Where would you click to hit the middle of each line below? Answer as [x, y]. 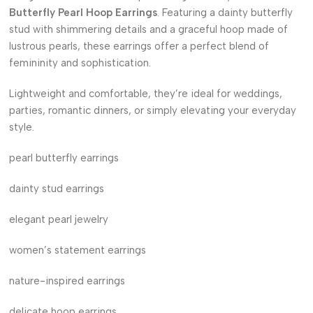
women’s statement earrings [78, 250]
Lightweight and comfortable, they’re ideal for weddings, [146, 94]
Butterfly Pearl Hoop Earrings [83, 13]
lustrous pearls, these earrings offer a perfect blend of [139, 46]
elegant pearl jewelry [59, 219]
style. [22, 127]
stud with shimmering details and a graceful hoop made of [148, 29]
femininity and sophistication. [80, 63]
